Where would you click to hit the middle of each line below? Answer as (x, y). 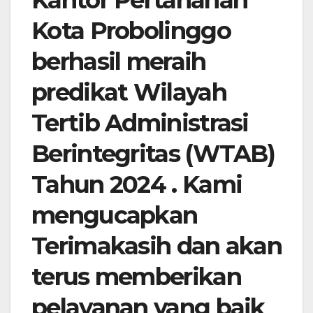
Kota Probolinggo (131, 31)
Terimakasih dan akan (156, 246)
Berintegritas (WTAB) (153, 154)
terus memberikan (136, 277)
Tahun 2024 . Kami (137, 185)
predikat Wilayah (129, 93)
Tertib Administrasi (140, 123)
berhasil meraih (119, 62)
